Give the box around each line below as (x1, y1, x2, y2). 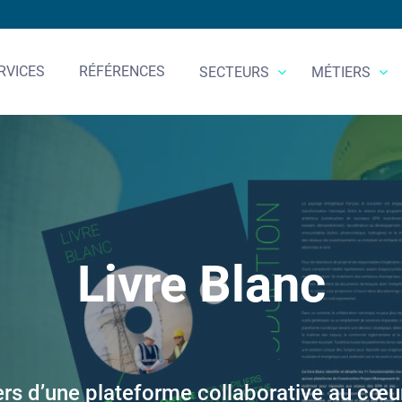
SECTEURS (198, 63, 273, 81)
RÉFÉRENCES (78, 62, 165, 80)
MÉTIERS (310, 63, 374, 81)
